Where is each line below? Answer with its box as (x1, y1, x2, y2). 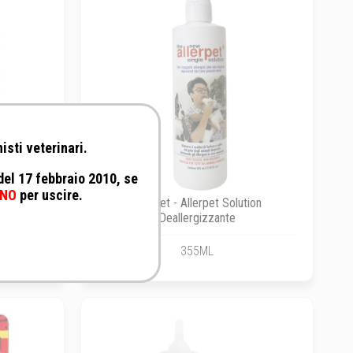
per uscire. (16, 187, 83, 203)
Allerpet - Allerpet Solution (132, 195, 262, 210)
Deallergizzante (158, 210, 236, 225)
